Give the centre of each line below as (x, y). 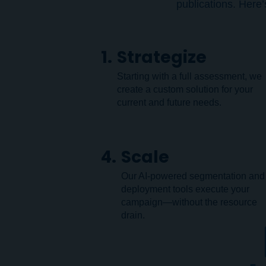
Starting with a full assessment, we (189, 76)
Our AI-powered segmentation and (193, 176)
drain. (133, 215)
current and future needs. (169, 102)
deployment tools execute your (185, 189)
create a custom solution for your (185, 89)
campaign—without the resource (189, 202)
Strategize (162, 57)
